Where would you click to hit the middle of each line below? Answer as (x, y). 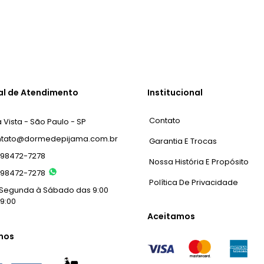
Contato (164, 120)
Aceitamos (171, 216)
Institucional (175, 92)
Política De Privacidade (193, 182)
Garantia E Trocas (183, 141)
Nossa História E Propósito (199, 161)
